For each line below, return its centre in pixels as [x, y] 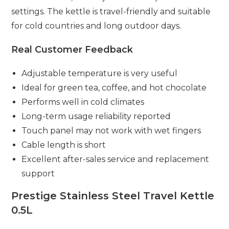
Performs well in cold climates [83, 102]
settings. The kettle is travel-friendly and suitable [111, 12]
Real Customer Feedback [72, 50]
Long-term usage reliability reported [96, 117]
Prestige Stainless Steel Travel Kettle [113, 196]
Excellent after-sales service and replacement [116, 159]
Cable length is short [64, 145]
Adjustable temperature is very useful [100, 74]
